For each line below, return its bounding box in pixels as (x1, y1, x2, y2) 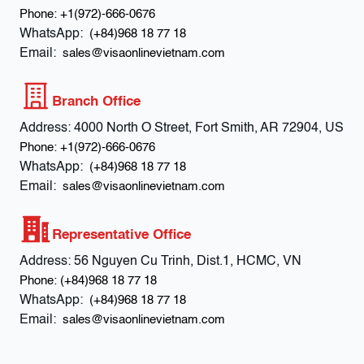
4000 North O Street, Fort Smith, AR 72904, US (74, 121, 344, 135)
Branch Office (52, 94, 141, 109)
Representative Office (52, 227, 191, 242)
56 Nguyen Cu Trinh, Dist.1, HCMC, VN (74, 254, 301, 268)
